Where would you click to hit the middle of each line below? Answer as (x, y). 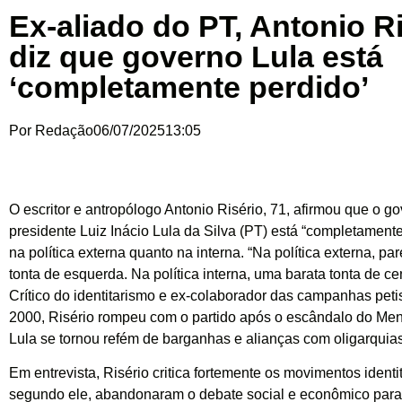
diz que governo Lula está (196, 57)
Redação (62, 131)
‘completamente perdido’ (189, 87)
